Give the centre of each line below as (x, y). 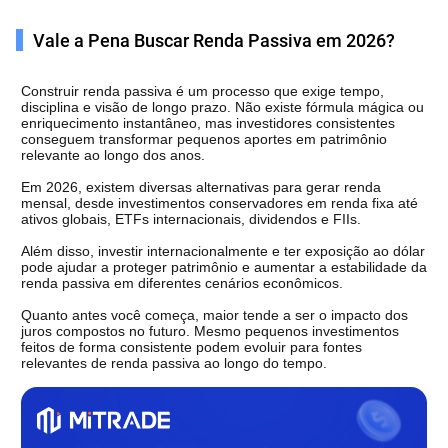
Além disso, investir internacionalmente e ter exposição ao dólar (223, 250)
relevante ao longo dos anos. (113, 154)
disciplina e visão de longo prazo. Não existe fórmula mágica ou (222, 106)
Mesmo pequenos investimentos (296, 330)
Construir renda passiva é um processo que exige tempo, (202, 90)
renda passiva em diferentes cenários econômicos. (182, 282)
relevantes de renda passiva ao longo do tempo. (174, 362)
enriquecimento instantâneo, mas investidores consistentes (208, 122)
